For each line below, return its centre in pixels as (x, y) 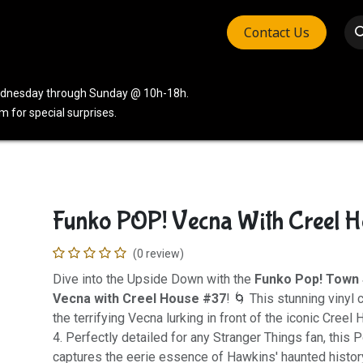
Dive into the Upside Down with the (153, 279)
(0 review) (158, 254)
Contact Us (277, 32)
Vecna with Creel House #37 (139, 299)
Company (170, 32)
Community (92, 32)
